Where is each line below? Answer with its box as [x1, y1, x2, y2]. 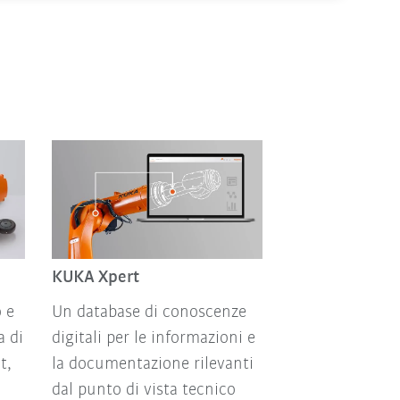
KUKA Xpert [51, 268, 139, 287]
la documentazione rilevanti [51, 354, 254, 373]
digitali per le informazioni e [51, 329, 255, 347]
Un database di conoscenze [51, 303, 246, 321]
